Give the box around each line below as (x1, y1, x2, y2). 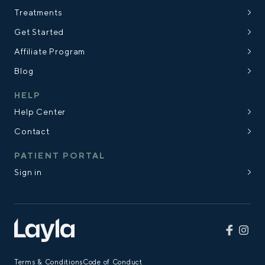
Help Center (14, 106, 66, 117)
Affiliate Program (14, 46, 86, 56)
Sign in (14, 167, 42, 177)
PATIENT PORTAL (14, 150, 106, 160)
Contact (14, 126, 50, 136)
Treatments (14, 7, 63, 17)
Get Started (14, 27, 64, 37)
